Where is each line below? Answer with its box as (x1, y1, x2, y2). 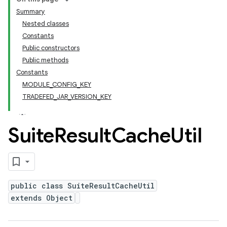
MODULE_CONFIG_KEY (22, 80, 91, 89)
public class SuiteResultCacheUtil (11, 181, 155, 191)
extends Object (11, 193, 72, 203)
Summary (16, 7, 45, 16)
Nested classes (22, 19, 69, 28)
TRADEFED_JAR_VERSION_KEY (22, 92, 111, 101)
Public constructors (22, 44, 80, 52)
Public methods (22, 56, 68, 64)
